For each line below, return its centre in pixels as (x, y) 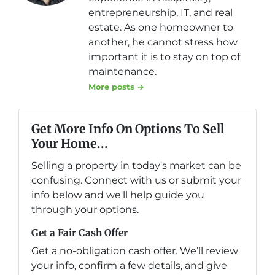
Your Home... (70, 143)
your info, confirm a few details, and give (129, 265)
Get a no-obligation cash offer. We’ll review (135, 251)
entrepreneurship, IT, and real (161, 13)
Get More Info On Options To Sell (128, 129)
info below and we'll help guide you (118, 195)
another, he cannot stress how (163, 42)
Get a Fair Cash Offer (79, 233)
